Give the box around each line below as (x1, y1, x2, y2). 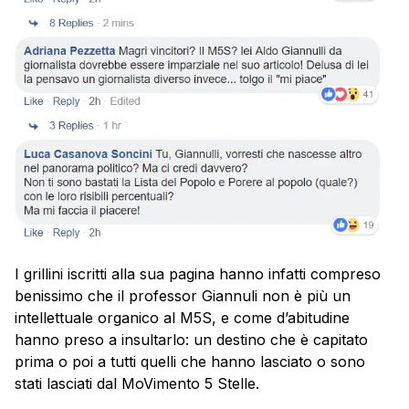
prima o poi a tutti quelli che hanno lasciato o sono (15, 351, 365, 371)
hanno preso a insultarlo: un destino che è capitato (15, 330, 368, 349)
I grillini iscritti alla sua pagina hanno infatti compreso (15, 264, 381, 283)
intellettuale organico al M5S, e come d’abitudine (15, 308, 350, 327)
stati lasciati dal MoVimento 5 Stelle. (15, 373, 259, 393)
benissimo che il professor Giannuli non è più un (15, 286, 351, 305)
